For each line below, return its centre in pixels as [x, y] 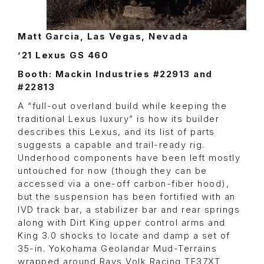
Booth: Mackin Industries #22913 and [115, 75]
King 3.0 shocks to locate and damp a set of [124, 236]
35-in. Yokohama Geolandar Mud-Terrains [117, 249]
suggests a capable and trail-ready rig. [111, 145]
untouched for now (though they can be [113, 171]
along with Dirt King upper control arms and [122, 223]
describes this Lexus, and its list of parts [116, 132]
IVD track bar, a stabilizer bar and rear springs [129, 210]
